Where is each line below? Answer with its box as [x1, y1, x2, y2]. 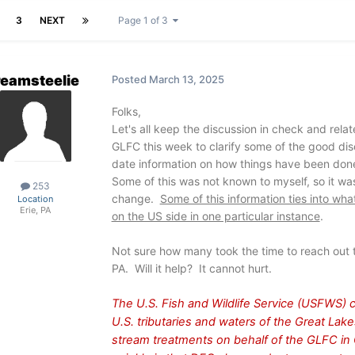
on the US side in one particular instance [111, 209, 320, 223]
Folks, [111, 105, 141, 119]
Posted [111, 73, 149, 86]
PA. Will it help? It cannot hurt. [111, 261, 272, 276]
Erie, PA [20, 204, 52, 216]
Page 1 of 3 [117, 14, 173, 27]
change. [111, 192, 160, 206]
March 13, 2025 [148, 73, 224, 86]
